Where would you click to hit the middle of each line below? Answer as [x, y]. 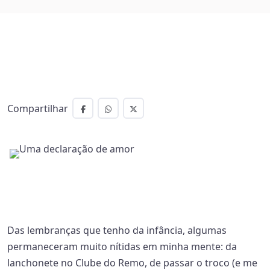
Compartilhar [38, 108]
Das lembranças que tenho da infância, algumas [117, 230]
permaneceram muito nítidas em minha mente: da [122, 246]
